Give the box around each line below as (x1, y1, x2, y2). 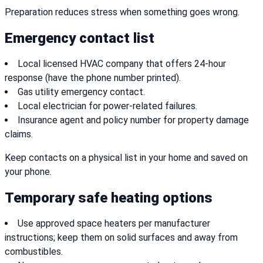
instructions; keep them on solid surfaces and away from (5, 232, 238, 244)
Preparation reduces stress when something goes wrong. (5, 6, 240, 18)
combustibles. (5, 246, 63, 258)
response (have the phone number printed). (5, 72, 181, 84)
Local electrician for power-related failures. (18, 100, 197, 112)
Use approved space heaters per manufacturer (18, 218, 210, 230)
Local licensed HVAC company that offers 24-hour (18, 58, 226, 70)
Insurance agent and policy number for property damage (18, 114, 249, 126)
